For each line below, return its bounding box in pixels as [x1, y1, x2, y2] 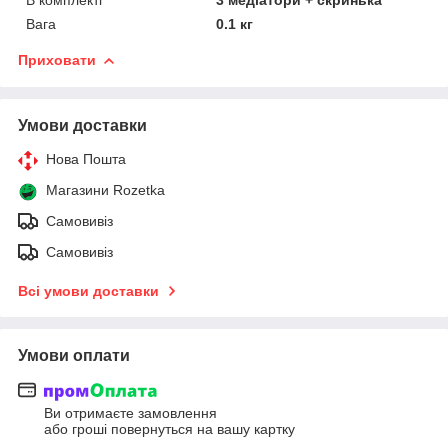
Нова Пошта [46, 150, 126, 167]
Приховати [18, 51, 96, 68]
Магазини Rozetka [46, 181, 165, 198]
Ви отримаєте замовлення [44, 405, 217, 422]
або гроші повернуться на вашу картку [44, 421, 295, 438]
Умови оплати [18, 346, 130, 364]
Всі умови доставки [18, 282, 159, 299]
